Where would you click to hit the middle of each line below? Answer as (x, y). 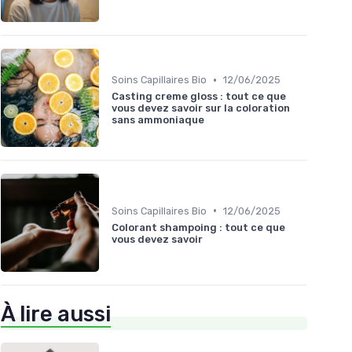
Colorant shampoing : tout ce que (198, 227)
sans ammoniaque (158, 120)
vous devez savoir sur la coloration (201, 108)
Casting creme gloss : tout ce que (199, 97)
